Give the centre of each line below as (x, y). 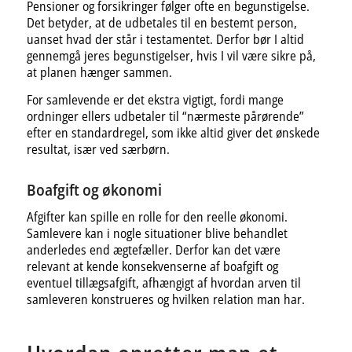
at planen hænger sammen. (99, 73)
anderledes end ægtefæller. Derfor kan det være (153, 250)
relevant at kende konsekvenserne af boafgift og (152, 267)
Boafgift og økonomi (94, 189)
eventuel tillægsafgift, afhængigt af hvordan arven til (163, 283)
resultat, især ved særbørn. (98, 149)
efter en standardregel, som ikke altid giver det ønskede (173, 132)
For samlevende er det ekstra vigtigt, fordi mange (155, 99)
